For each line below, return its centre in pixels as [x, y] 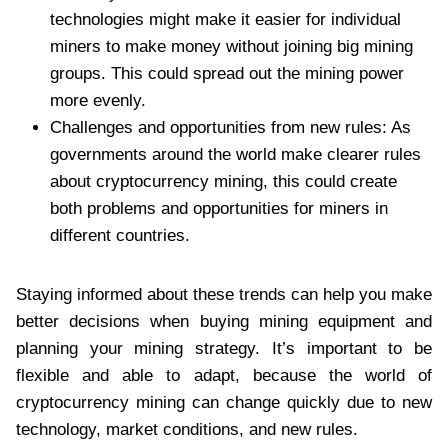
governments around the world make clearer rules [235, 154]
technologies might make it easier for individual [225, 19]
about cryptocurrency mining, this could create [223, 181]
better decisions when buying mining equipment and [224, 321]
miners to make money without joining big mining [231, 46]
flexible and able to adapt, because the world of [224, 375]
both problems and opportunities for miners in [219, 208]
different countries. [120, 235]
